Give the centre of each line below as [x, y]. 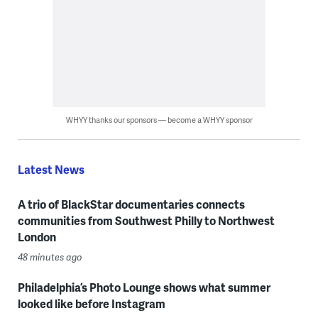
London [37, 236]
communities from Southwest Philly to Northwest [146, 220]
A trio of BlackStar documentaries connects [131, 204]
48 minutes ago [50, 257]
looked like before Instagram [91, 303]
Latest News [51, 169]
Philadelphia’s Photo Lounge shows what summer [144, 287]
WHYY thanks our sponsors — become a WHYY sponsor [159, 119]
